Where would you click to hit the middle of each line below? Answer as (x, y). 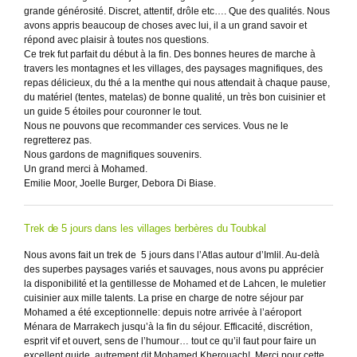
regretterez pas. (58, 140)
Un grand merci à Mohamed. (86, 169)
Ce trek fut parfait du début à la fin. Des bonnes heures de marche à (170, 54)
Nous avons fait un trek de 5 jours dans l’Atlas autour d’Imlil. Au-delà (172, 255)
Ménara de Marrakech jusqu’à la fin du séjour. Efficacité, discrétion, (168, 327)
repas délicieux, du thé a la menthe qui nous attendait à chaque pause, (177, 83)
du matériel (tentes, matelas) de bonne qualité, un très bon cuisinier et (175, 97)
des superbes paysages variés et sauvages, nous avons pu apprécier (174, 269)
